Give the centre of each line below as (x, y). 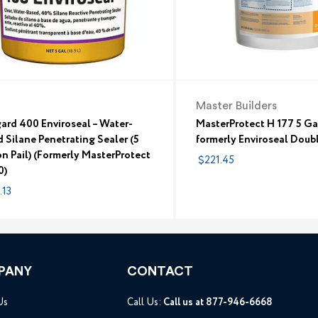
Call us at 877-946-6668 (218, 302)
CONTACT (160, 271)
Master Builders (237, 105)
